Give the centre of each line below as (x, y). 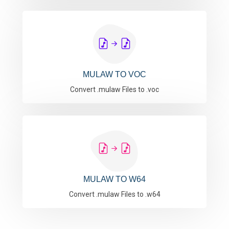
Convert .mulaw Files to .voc (114, 89)
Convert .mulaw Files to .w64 (114, 194)
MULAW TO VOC (114, 74)
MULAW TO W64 (114, 179)
